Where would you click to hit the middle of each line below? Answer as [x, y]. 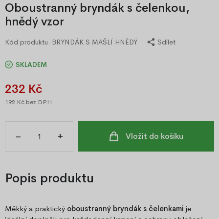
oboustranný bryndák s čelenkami [125, 209]
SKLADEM [31, 65]
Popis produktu [49, 179]
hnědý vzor [34, 22]
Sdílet [166, 42]
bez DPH [38, 102]
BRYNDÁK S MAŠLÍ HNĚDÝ [95, 42]
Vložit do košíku [154, 136]
